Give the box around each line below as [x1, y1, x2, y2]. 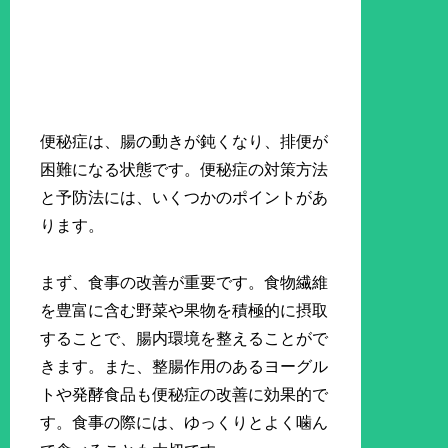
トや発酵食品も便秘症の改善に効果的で [40, 385, 329, 403]
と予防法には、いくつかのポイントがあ [40, 189, 329, 207]
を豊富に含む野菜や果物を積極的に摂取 [40, 301, 329, 319]
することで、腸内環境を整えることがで [40, 329, 329, 347]
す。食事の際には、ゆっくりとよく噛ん [40, 413, 329, 431]
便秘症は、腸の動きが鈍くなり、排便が [40, 133, 329, 151]
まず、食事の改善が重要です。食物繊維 [40, 273, 329, 291]
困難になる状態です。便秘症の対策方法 [40, 161, 329, 179]
